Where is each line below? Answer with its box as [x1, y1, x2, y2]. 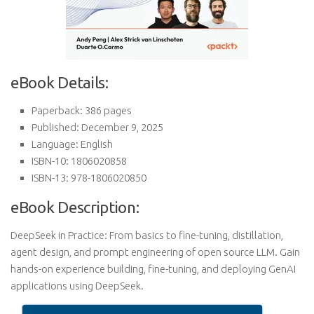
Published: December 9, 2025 [32, 121, 163, 133]
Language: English [32, 138, 113, 150]
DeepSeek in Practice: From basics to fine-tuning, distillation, [11, 229, 283, 241]
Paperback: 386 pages [32, 104, 132, 116]
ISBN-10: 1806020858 [32, 155, 127, 167]
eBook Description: [11, 198, 139, 216]
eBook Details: [11, 74, 109, 91]
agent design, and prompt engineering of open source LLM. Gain [11, 246, 300, 258]
